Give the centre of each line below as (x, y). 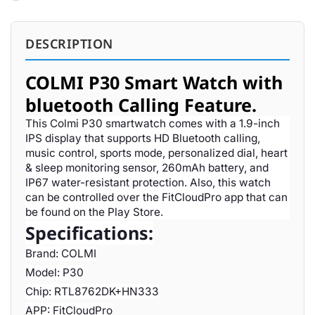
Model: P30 (54, 272)
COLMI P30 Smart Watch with (154, 82)
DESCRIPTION (69, 44)
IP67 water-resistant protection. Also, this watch (148, 182)
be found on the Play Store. (94, 212)
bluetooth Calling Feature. (141, 105)
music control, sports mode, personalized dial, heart (156, 153)
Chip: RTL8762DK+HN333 (92, 291)
